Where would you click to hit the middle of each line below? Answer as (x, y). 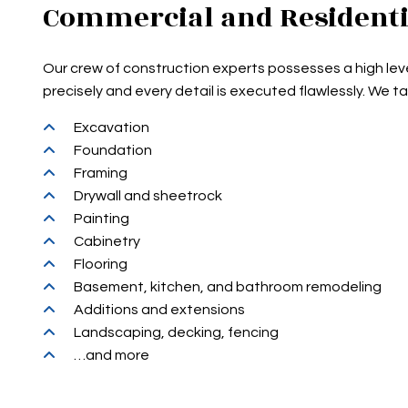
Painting (102, 219)
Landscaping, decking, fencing (177, 333)
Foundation (113, 151)
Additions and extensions (160, 310)
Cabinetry (107, 242)
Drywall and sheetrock (148, 196)
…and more (112, 356)
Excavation (112, 128)
